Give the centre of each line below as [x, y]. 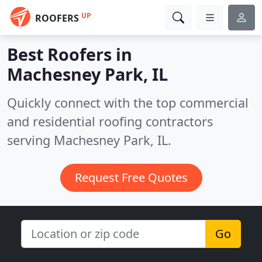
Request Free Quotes [131, 177]
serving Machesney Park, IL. [89, 140]
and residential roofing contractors [110, 121]
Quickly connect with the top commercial [128, 103]
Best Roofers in [70, 54]
